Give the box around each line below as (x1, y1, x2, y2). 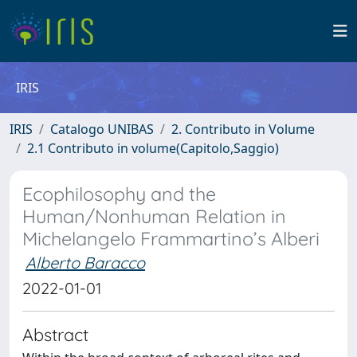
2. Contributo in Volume (171, 120, 315, 138)
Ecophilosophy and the (22, 182, 216, 206)
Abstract (22, 324, 88, 345)
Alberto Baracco (25, 253, 145, 273)
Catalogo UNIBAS (50, 120, 154, 138)
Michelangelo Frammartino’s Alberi (22, 227, 320, 250)
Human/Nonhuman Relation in (22, 205, 286, 228)
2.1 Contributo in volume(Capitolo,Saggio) (27, 139, 279, 157)
